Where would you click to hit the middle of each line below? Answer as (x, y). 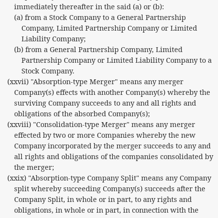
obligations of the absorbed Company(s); (82, 113)
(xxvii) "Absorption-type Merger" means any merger (95, 81)
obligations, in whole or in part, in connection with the (107, 210)
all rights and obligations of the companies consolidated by (114, 156)
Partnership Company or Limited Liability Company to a (116, 60)
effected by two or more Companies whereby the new (105, 135)
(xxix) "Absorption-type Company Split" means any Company (109, 178)
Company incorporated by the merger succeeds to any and (113, 145)
